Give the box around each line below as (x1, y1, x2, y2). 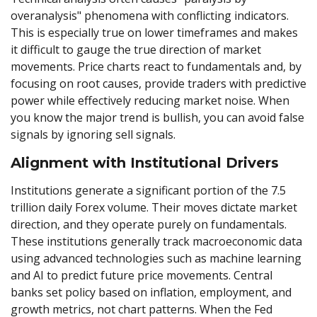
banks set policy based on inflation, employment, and (11, 284, 292, 300)
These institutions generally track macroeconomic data (11, 234, 302, 249)
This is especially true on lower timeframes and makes (11, 24, 298, 40)
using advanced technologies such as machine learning (11, 250, 301, 266)
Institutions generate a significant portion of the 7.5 (11, 183, 286, 198)
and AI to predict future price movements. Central (11, 267, 272, 283)
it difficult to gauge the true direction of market (11, 41, 261, 57)
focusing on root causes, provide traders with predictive (11, 75, 306, 91)
